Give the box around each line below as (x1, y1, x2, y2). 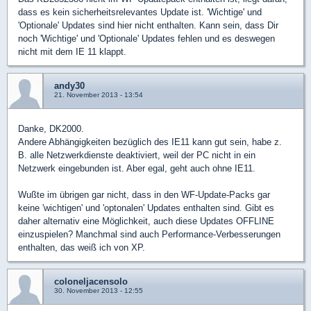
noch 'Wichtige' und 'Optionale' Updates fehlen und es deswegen (18, 33, 275, 44)
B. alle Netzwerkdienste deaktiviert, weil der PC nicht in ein (18, 150, 255, 160)
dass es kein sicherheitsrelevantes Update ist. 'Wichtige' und (18, 7, 262, 17)
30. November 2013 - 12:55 (54, 287, 143, 294)
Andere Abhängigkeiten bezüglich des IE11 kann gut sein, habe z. (18, 137, 282, 147)
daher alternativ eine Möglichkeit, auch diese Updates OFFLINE (18, 216, 274, 226)
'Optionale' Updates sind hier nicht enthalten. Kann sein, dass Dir (18, 20, 278, 31)
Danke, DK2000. (18, 124, 84, 134)
